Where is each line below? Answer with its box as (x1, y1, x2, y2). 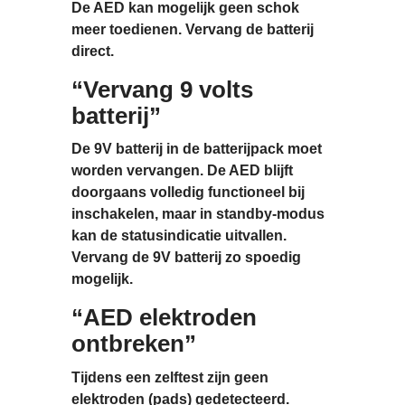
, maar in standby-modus (155, 206, 325, 222)
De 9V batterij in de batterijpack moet (71, 141, 322, 157)
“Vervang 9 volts (71, 77, 253, 103)
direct (71, 43, 110, 60)
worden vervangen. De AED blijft (71, 163, 293, 179)
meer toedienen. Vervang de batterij (71, 22, 314, 38)
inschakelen (71, 206, 155, 222)
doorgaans (71, 184, 150, 201)
